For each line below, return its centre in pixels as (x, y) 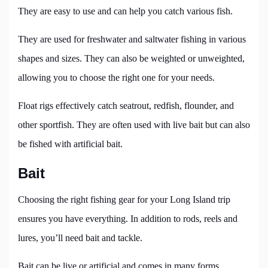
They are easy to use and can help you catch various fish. (125, 11)
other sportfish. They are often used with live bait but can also (134, 125)
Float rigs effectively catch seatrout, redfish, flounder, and (126, 106)
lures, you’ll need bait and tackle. (80, 238)
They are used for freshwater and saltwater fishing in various (132, 39)
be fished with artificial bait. (70, 144)
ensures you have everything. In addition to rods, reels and (128, 219)
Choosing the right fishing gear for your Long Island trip (124, 200)
